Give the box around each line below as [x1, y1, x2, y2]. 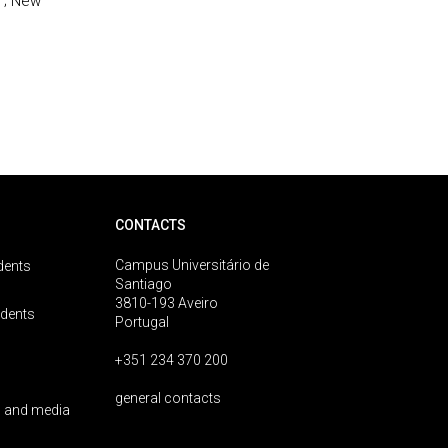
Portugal [115, 314, 170, 330]
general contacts [115, 390, 222, 406]
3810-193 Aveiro [115, 295, 219, 311]
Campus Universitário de [115, 257, 270, 273]
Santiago [115, 276, 173, 292]
